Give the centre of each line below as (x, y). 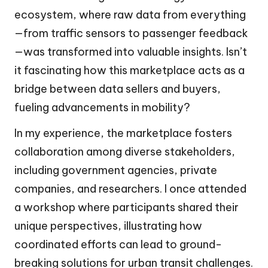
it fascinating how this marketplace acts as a (130, 71)
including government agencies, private (116, 170)
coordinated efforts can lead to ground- (118, 245)
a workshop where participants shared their (127, 208)
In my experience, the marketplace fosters (123, 133)
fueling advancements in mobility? (102, 108)
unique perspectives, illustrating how (108, 226)
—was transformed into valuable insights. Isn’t (131, 52)
